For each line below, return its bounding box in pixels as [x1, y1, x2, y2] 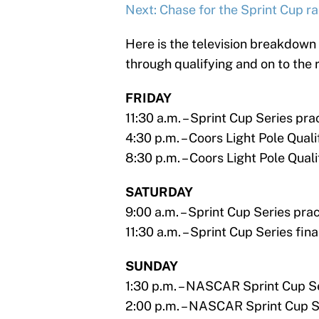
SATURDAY [125, 184, 193, 200]
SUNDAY [125, 258, 178, 274]
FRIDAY [125, 90, 172, 106]
